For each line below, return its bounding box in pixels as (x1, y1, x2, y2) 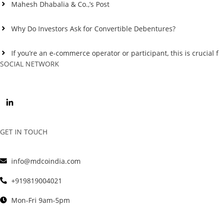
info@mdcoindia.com (11, 156, 81, 166)
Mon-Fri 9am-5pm (11, 195, 70, 205)
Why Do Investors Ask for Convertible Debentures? (11, 23, 175, 33)
